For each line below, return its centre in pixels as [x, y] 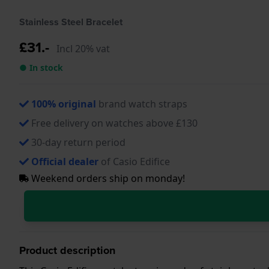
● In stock [41, 67]
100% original [64, 104]
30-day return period [78, 142]
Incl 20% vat [83, 48]
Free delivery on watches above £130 [114, 123]
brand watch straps [142, 104]
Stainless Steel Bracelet [71, 22]
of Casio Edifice [134, 161]
